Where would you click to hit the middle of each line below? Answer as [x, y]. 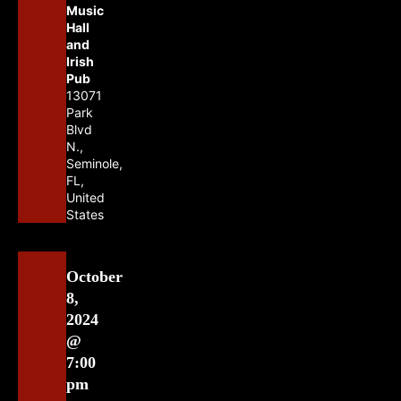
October [94, 277]
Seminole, [94, 164]
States [85, 215]
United [85, 198]
